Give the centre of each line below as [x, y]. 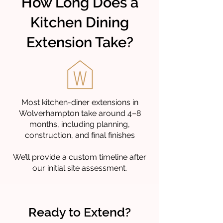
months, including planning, [80, 124]
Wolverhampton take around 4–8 [80, 113]
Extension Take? [80, 42]
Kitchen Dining [80, 22]
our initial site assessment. [80, 168]
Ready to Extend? [80, 212]
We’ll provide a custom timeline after [80, 157]
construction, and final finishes [80, 135]
